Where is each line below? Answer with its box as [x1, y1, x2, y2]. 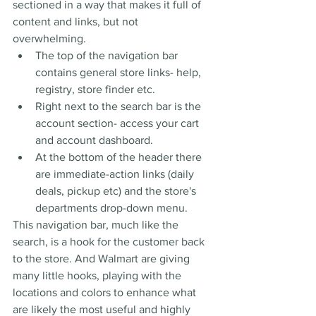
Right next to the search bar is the [35, 100, 204, 113]
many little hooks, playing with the [13, 269, 184, 282]
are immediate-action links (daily [35, 168, 197, 181]
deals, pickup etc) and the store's [35, 185, 199, 197]
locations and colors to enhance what [13, 286, 199, 299]
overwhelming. [13, 32, 86, 45]
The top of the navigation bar [35, 49, 181, 62]
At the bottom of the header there [35, 151, 205, 164]
